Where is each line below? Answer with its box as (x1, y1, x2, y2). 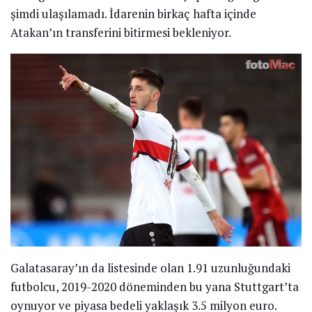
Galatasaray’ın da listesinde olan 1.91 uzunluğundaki (10, 260, 290, 276)
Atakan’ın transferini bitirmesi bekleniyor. (10, 24, 231, 40)
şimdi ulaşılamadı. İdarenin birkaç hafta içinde (10, 5, 256, 22)
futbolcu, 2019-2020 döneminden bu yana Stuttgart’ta (10, 279, 299, 295)
